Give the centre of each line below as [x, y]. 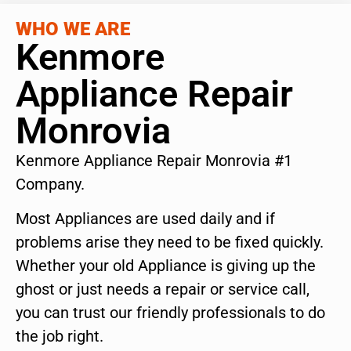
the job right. [60, 337]
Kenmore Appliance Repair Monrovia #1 [154, 160]
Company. [50, 184]
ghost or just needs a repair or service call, [163, 289]
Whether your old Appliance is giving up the [166, 266]
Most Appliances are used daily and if [145, 219]
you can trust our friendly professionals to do [170, 313]
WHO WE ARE [73, 29]
